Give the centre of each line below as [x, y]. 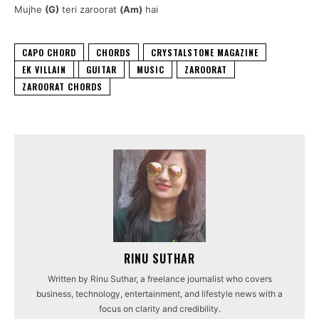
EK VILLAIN [44, 69]
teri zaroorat [89, 9]
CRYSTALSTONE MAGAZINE [205, 52]
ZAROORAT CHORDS [62, 86]
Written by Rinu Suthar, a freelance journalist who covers [159, 278]
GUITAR [101, 69]
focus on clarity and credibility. [159, 308]
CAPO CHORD [49, 52]
